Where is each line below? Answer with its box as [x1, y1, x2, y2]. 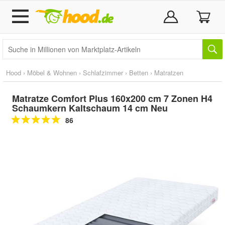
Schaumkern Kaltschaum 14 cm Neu [12, 101, 168, 115]
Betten [129, 68, 148, 77]
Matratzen [154, 68, 183, 77]
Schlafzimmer [83, 68, 123, 77]
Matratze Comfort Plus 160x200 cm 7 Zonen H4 [12, 92, 212, 105]
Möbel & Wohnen [27, 68, 77, 77]
